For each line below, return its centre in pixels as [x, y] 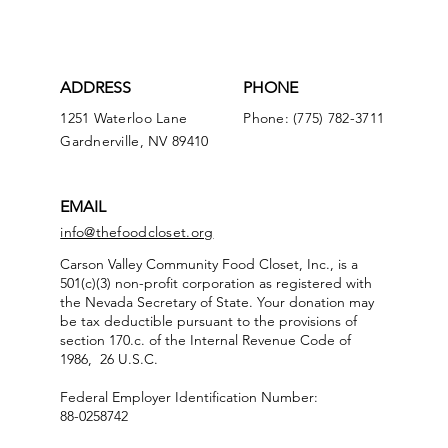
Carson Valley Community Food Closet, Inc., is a [211, 264]
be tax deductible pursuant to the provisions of [209, 321]
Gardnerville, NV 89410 [134, 141]
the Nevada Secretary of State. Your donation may [217, 302]
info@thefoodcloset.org [137, 232]
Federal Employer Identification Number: [189, 397]
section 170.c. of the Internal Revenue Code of [206, 340]
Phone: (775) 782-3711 [314, 118]
